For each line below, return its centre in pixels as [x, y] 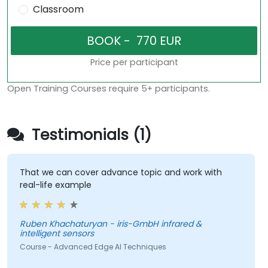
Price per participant [134, 63]
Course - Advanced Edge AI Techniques [93, 247]
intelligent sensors [57, 234]
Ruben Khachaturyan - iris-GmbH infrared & [110, 224]
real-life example [55, 185]
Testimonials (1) [89, 135]
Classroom [58, 10]
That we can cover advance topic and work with [121, 173]
